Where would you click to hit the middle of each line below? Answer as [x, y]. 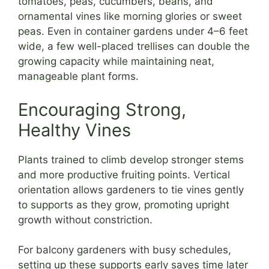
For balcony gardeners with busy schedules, [125, 250]
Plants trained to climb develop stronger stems [131, 159]
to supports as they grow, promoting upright [124, 204]
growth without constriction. [85, 219]
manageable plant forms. [78, 77]
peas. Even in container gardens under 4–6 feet [133, 32]
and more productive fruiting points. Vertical [124, 174]
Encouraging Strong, [102, 109]
